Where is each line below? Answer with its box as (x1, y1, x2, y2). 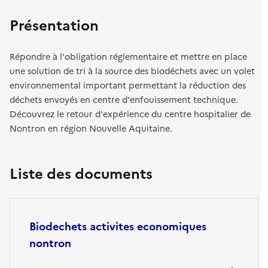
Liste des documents (10, 163, 153, 185)
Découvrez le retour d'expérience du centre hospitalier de (10, 108, 251, 121)
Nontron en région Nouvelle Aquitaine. (10, 122, 172, 135)
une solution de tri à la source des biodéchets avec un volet (10, 65, 255, 78)
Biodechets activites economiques (29, 218, 206, 234)
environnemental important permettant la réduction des (10, 79, 246, 92)
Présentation (10, 15, 99, 36)
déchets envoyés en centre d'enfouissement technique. (10, 93, 238, 106)
